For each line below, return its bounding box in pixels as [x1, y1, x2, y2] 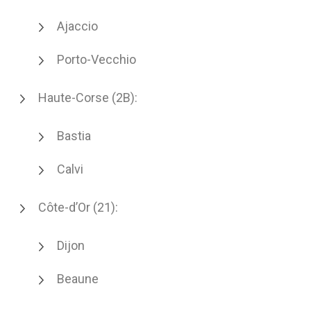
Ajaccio [57, 19, 98, 33]
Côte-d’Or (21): [38, 200, 118, 215]
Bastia [57, 128, 91, 143]
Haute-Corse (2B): [38, 90, 137, 105]
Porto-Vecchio [57, 52, 136, 67]
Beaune [57, 271, 99, 286]
